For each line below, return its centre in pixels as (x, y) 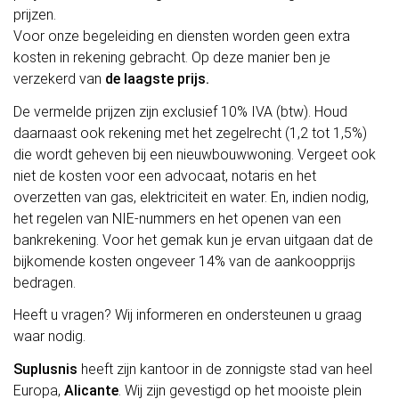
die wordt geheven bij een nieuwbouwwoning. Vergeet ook (195, 154)
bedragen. (45, 282)
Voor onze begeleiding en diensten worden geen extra (182, 36)
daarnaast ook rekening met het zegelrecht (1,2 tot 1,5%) (190, 133)
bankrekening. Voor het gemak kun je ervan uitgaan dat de (193, 240)
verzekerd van (59, 78)
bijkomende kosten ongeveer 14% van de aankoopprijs (184, 261)
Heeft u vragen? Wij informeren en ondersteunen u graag (187, 315)
